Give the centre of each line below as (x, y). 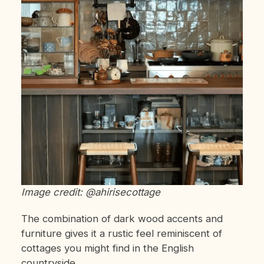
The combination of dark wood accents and (122, 219)
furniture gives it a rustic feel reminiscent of (121, 234)
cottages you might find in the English (107, 248)
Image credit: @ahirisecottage (90, 192)
